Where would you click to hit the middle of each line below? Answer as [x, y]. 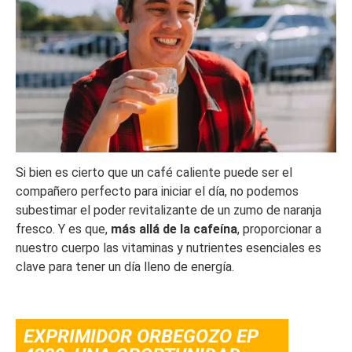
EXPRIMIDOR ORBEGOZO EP [141, 337]
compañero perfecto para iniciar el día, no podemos [157, 192]
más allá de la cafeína [174, 229]
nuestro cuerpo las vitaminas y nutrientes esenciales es [169, 248]
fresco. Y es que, [63, 229]
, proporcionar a [279, 229]
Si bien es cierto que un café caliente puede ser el [154, 173]
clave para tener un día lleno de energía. [125, 267]
